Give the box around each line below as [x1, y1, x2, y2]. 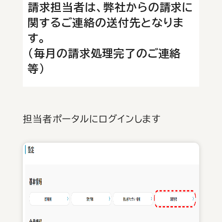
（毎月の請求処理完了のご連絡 [28, 48, 181, 59]
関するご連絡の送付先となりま [28, 17, 184, 29]
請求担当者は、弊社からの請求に [28, 2, 194, 13]
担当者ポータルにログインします [23, 114, 162, 124]
